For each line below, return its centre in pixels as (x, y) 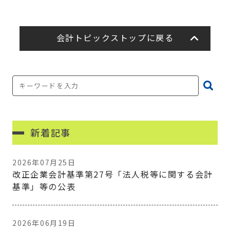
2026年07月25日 (44, 162)
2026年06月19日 (44, 223)
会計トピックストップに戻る (115, 37)
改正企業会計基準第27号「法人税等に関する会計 (113, 174)
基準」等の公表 (44, 186)
